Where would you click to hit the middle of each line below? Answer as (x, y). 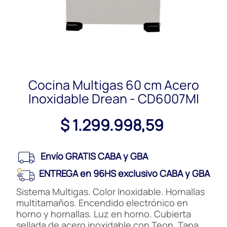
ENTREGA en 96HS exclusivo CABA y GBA (123, 174)
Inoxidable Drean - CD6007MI (113, 99)
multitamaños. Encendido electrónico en (102, 203)
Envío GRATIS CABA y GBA (92, 156)
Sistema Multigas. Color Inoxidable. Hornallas (111, 192)
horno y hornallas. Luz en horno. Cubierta (104, 214)
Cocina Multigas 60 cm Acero (113, 85)
